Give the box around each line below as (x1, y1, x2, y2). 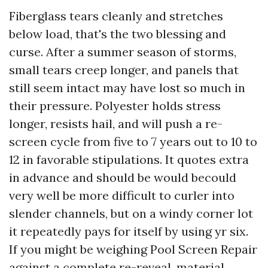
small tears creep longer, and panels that (9, 62, 239, 77)
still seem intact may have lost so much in (9, 80, 245, 95)
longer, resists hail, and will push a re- (9, 116, 223, 131)
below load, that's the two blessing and (9, 26, 226, 41)
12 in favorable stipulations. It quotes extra (9, 152, 249, 167)
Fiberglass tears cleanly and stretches (9, 8, 223, 23)
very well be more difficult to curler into (9, 188, 234, 203)
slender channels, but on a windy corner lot (9, 206, 253, 221)
